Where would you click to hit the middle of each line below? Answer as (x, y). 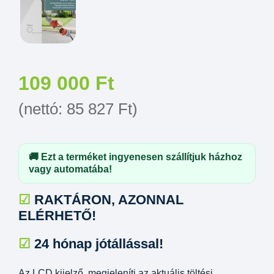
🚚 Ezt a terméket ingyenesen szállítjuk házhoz (135, 157)
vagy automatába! (70, 169)
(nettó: (43, 109)
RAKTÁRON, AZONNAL (107, 200)
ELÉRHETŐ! (57, 216)
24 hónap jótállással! (99, 244)
